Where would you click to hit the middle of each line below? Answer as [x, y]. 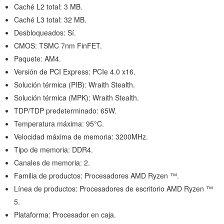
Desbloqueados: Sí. [45, 33]
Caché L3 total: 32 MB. [50, 20]
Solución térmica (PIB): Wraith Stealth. [74, 85]
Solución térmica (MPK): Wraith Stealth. [76, 98]
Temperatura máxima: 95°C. [59, 124]
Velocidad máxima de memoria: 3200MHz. [81, 137]
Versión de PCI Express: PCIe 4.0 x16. [75, 72]
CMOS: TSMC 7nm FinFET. [58, 46]
